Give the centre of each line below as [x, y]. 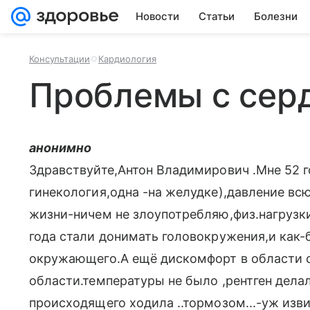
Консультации [60, 59]
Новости [157, 16]
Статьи [217, 16]
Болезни [276, 16]
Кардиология [127, 59]
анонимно [61, 148]
